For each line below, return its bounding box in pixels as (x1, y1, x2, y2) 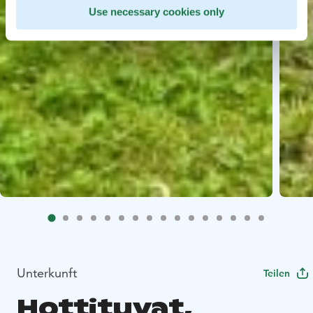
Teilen (263, 266, 290, 279)
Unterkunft (17, 264, 77, 281)
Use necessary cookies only (89, 6, 224, 18)
